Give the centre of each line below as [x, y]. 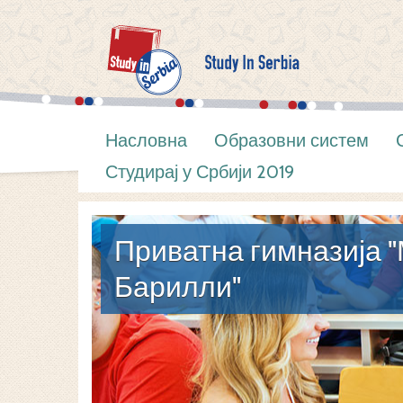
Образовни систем [291, 140]
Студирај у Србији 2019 [200, 172]
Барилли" [178, 287]
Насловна [146, 140]
